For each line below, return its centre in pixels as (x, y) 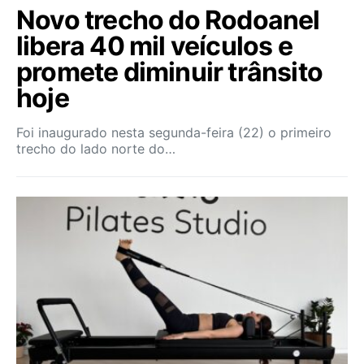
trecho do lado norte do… (96, 149)
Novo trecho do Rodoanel (168, 20)
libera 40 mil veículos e (154, 46)
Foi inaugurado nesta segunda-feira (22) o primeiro (174, 132)
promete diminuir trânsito (170, 72)
